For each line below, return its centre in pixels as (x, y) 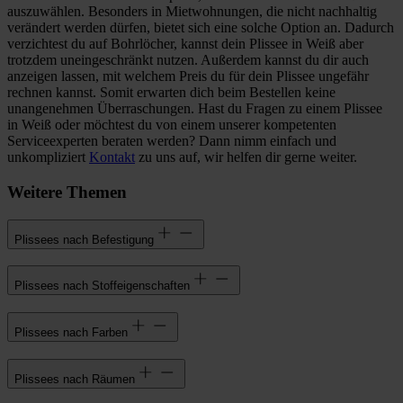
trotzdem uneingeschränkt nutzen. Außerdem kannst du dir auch (188, 60)
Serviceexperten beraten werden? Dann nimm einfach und (172, 141)
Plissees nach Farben (71, 333)
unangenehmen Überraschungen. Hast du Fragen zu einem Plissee (195, 109)
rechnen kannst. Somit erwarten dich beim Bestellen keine (171, 93)
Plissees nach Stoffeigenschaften (102, 286)
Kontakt (112, 157)
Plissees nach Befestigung (84, 239)
